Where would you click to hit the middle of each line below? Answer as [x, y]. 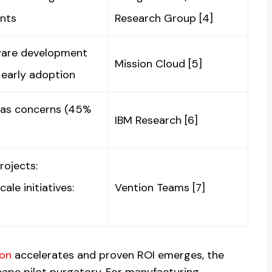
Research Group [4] [164, 18]
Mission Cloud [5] [158, 63]
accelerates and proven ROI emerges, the [118, 255]
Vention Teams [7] [160, 187]
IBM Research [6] [156, 120]
